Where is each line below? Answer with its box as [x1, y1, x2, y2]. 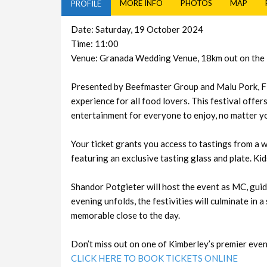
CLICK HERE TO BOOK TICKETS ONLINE [70, 253, 238, 264]
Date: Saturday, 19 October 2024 [70, 24, 203, 35]
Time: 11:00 [70, 38, 119, 49]
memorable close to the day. [70, 210, 180, 221]
